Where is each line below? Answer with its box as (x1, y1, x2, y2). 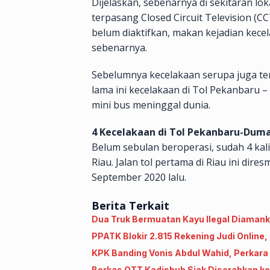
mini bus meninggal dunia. (92, 98, 210, 112)
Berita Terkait (92, 198, 169, 213)
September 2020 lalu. (92, 171, 186, 184)
